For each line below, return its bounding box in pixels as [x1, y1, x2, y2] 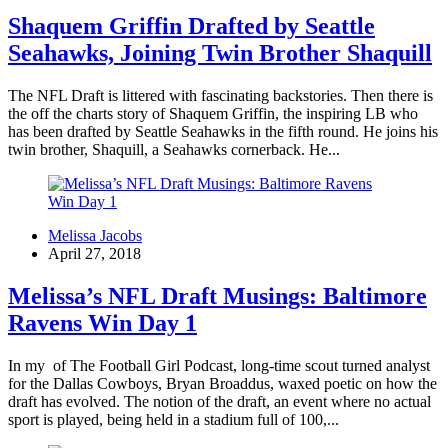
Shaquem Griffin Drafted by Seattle [8, 13, 375, 40]
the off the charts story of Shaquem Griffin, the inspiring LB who [8, 105, 418, 123]
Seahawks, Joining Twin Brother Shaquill [8, 40, 432, 67]
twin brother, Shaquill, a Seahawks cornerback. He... [8, 141, 340, 159]
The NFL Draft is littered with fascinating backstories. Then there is [8, 87, 433, 105]
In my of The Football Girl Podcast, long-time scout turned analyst [8, 356, 430, 374]
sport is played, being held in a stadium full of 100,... [8, 410, 339, 428]
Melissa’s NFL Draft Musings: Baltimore [8, 283, 427, 309]
